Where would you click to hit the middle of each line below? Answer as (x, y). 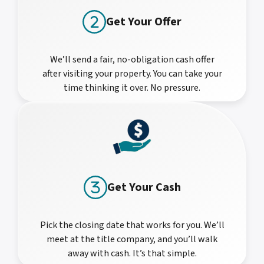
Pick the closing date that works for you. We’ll (132, 225)
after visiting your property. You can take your (132, 73)
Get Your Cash (144, 188)
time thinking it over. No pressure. (132, 88)
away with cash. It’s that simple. (132, 254)
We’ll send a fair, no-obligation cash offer (132, 59)
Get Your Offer (144, 22)
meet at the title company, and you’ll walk (132, 240)
